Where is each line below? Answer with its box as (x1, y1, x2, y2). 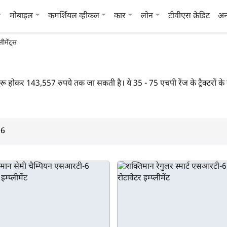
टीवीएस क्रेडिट (168, 11, 210, 22)
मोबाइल (10, 11, 33, 22)
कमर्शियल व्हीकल (48, 11, 99, 22)
